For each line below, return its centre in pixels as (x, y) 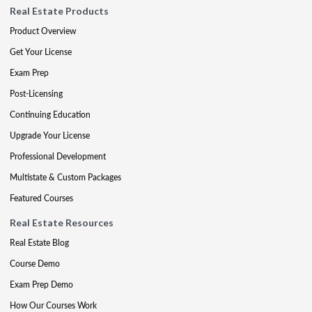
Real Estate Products (59, 10)
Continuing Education (50, 114)
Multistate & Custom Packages (65, 177)
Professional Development (58, 156)
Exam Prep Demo (41, 284)
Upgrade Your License (50, 135)
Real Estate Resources (62, 222)
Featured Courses (41, 198)
